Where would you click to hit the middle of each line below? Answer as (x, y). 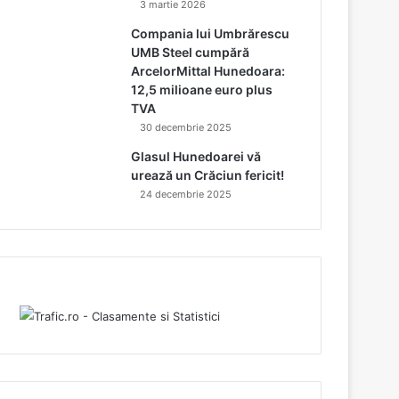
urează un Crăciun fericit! (208, 175)
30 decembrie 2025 (186, 127)
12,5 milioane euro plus (202, 89)
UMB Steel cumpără (191, 52)
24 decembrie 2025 (186, 194)
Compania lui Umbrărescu (211, 33)
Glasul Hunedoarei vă (196, 156)
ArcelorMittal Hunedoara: (208, 70)
